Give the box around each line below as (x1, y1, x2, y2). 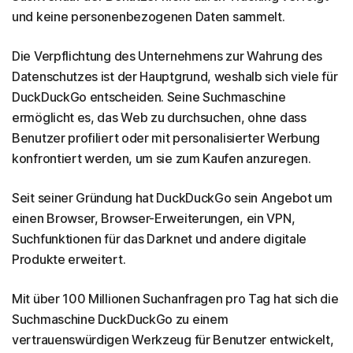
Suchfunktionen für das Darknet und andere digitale (12, 230, 307, 247)
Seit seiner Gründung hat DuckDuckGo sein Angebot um (12, 189, 333, 206)
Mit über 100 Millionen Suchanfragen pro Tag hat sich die (12, 290, 339, 307)
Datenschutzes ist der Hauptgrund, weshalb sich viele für (12, 68, 338, 84)
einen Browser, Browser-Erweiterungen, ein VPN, (12, 210, 295, 226)
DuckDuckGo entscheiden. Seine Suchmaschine (12, 88, 286, 105)
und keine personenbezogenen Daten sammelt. (12, 8, 285, 24)
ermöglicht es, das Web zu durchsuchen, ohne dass (12, 109, 307, 125)
